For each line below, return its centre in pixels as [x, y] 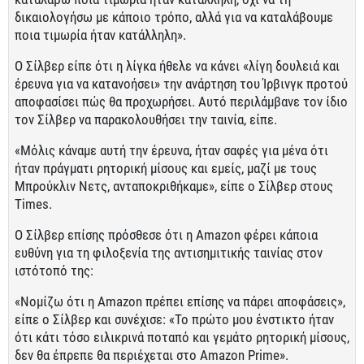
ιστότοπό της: [54, 271]
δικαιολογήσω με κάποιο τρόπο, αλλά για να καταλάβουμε [174, 17]
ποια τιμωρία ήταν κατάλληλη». [100, 35]
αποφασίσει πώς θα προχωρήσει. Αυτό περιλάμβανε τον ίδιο [181, 102]
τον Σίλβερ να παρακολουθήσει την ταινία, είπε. [146, 119]
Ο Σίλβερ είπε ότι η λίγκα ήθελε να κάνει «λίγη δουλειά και [177, 66]
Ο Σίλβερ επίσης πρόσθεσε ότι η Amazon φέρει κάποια [166, 235]
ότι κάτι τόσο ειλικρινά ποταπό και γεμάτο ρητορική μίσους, [182, 337]
